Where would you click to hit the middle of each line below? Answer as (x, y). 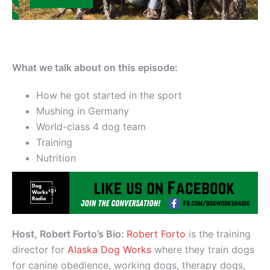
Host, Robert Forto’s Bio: (69, 234)
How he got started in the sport (109, 95)
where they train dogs (203, 250)
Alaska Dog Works (109, 250)
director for (40, 250)
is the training (220, 234)
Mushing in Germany (83, 111)
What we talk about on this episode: (95, 67)
